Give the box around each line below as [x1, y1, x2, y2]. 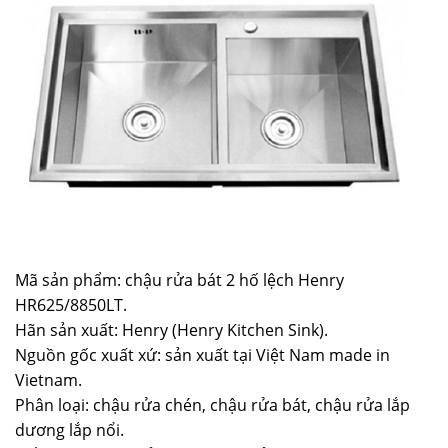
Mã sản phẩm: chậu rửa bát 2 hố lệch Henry [15, 269, 344, 292]
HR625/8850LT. [15, 294, 127, 317]
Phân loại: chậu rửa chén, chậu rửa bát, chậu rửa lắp [15, 394, 410, 417]
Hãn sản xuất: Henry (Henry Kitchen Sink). [15, 319, 328, 342]
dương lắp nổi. [15, 419, 124, 442]
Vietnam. [15, 369, 82, 392]
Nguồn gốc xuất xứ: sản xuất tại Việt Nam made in [15, 344, 390, 367]
